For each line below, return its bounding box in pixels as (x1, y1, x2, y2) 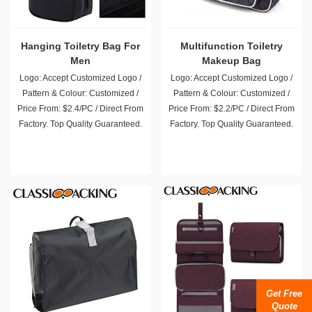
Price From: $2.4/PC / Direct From (17, 103, 144, 114)
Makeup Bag (201, 54, 261, 66)
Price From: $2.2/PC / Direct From (168, 103, 295, 114)
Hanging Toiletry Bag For (21, 40, 141, 52)
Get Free (266, 288, 302, 299)
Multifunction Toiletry (180, 40, 283, 52)
